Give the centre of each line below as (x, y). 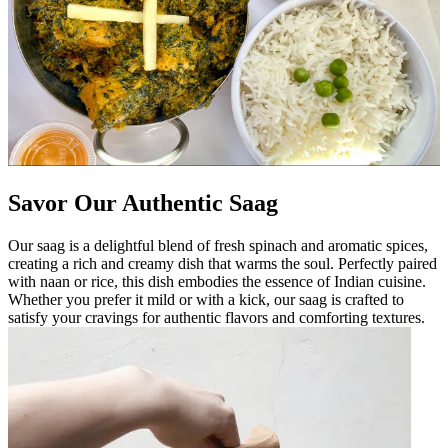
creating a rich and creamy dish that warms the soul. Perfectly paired (222, 263)
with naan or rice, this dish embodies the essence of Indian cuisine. (217, 281)
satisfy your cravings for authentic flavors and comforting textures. (216, 317)
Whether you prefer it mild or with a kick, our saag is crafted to (206, 299)
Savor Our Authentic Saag (143, 203)
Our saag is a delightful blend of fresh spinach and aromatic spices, (218, 245)
